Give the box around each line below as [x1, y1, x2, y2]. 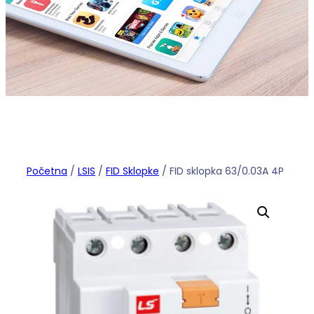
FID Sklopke [106, 163, 159, 178]
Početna [27, 163, 67, 178]
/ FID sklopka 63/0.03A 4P [159, 163, 284, 178]
